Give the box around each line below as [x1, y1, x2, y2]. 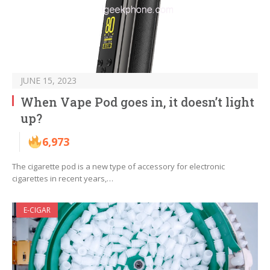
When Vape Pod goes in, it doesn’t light [20, 94, 254, 110]
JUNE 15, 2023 [20, 75, 77, 87]
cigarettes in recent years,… [12, 173, 113, 184]
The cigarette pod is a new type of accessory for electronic [12, 161, 225, 172]
